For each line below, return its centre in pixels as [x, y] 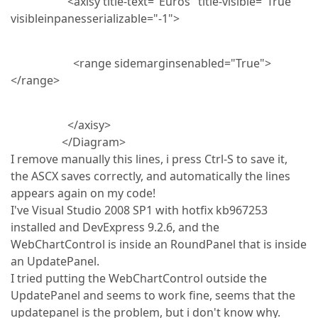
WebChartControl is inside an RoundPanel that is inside [159, 244]
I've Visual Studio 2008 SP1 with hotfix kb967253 [139, 210]
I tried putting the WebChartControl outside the [139, 278]
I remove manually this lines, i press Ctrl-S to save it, [149, 159]
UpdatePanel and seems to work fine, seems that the [153, 295]
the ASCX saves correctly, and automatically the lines [150, 176]
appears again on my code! [83, 193]
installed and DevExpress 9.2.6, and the [115, 227]
